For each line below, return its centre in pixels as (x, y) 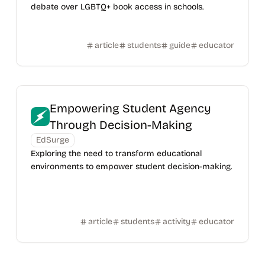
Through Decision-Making (121, 125)
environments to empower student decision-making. (131, 167)
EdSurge (52, 140)
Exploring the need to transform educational (116, 153)
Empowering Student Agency (130, 108)
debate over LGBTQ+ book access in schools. (117, 7)
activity (177, 222)
